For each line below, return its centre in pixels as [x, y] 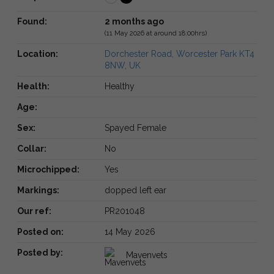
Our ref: [34, 211]
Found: [32, 21]
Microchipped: [48, 169]
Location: [38, 54]
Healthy [119, 86]
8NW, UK [122, 65]
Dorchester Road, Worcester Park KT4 [179, 54]
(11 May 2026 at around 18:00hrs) [155, 33]
